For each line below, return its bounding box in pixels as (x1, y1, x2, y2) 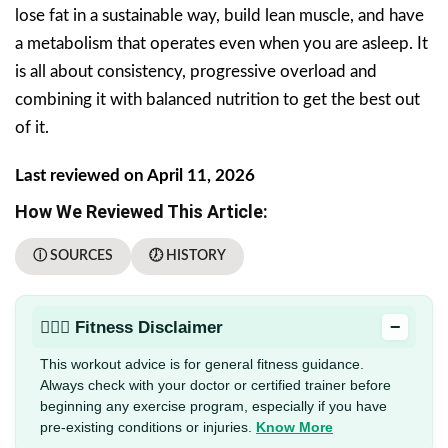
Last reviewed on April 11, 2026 (15, 167, 255, 185)
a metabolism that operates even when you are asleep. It (15, 35, 428, 53)
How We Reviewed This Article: (15, 201, 268, 223)
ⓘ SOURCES (33, 249, 113, 264)
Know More (256, 419, 333, 436)
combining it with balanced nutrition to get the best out (15, 91, 420, 109)
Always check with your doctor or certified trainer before (40, 377, 391, 394)
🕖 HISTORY (149, 249, 226, 264)
